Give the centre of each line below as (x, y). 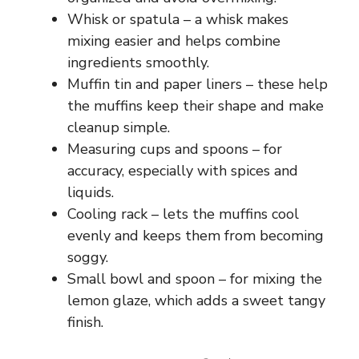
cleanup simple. (119, 127)
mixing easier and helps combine (174, 40)
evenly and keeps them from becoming (196, 235)
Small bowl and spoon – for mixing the (195, 278)
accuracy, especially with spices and (183, 170)
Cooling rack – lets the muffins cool (183, 214)
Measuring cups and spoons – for (175, 149)
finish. (85, 322)
